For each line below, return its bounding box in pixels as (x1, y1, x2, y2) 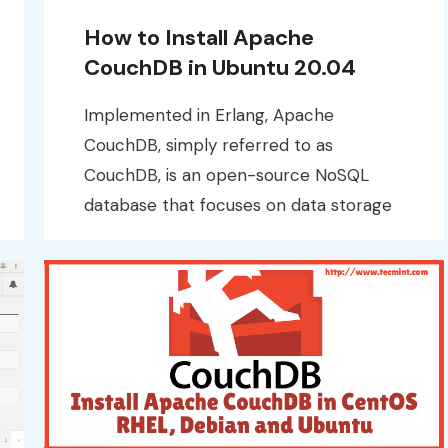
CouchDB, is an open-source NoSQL (84, 163, 369, 186)
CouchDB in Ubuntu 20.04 (84, 52, 356, 82)
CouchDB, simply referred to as (84, 133, 333, 156)
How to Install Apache (84, 22, 314, 52)
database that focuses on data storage (84, 193, 392, 216)
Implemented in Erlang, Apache (84, 103, 334, 126)
